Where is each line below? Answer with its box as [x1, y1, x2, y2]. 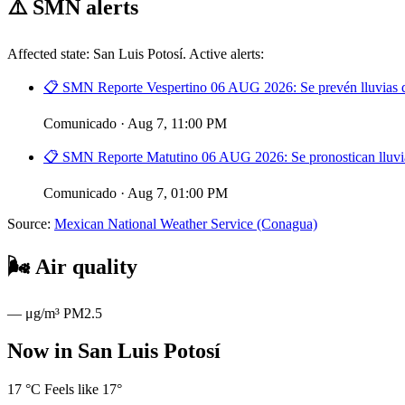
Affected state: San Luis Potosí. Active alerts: [7, 45, 264, 61]
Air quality [35, 254, 137, 278]
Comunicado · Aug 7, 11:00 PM [43, 115, 227, 131]
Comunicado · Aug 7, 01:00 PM [43, 184, 228, 201]
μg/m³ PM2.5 [25, 305, 102, 321]
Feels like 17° [44, 381, 122, 398]
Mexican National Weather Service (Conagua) [54, 215, 317, 231]
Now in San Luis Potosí [7, 339, 221, 363]
